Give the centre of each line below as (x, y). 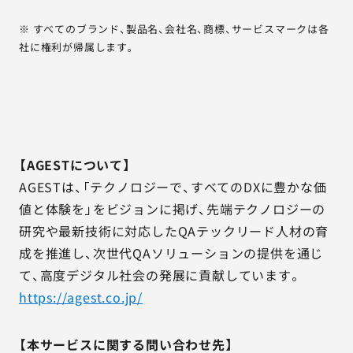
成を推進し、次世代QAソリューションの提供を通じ (171, 253)
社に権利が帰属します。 (78, 47)
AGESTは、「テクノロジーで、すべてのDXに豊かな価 (173, 187)
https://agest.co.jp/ (81, 297)
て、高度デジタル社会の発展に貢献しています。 (160, 275)
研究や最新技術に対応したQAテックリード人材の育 (174, 231)
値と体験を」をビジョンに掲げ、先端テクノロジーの (173, 209)
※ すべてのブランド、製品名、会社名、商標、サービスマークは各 (174, 29)
